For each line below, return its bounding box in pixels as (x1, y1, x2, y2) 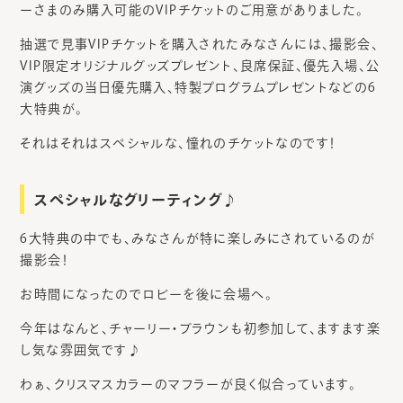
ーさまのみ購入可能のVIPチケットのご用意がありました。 (20, 4, 364, 17)
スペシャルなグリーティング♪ (34, 193, 238, 208)
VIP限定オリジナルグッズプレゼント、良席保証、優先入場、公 (20, 59, 381, 73)
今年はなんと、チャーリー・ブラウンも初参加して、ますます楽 (20, 322, 381, 336)
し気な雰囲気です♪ (20, 344, 141, 357)
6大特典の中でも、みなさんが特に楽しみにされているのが (20, 232, 376, 246)
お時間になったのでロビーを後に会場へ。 (20, 288, 273, 301)
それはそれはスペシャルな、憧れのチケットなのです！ (20, 137, 336, 150)
